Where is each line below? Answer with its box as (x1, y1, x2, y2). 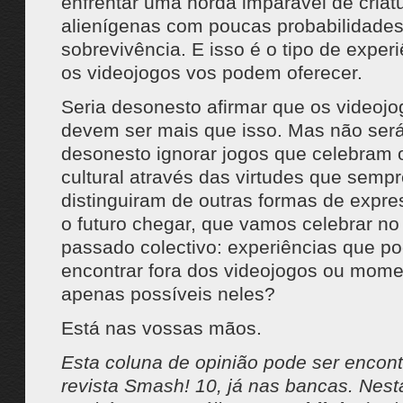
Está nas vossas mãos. (60, 318, 262, 338)
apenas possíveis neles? (60, 283, 275, 304)
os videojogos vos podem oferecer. (60, 62, 363, 83)
